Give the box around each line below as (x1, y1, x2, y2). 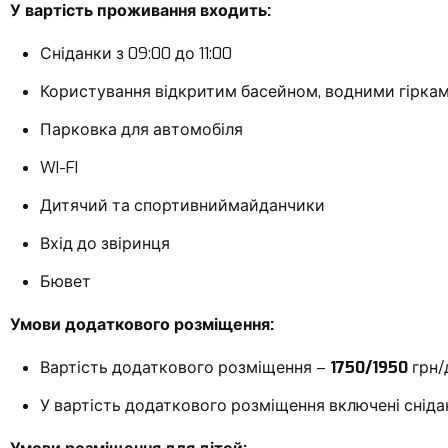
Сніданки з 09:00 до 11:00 (40, 42, 232, 64)
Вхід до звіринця (40, 232, 170, 254)
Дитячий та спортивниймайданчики (40, 194, 325, 216)
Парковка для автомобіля (40, 118, 243, 140)
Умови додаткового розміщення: (10, 313, 274, 335)
